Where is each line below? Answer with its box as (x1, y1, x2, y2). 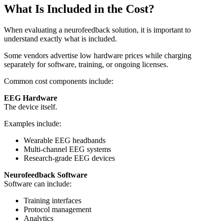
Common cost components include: (4, 77, 113, 86)
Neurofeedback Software (4, 171, 87, 180)
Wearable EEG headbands (24, 136, 106, 145)
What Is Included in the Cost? (4, 2, 154, 16)
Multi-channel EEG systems (24, 145, 111, 154)
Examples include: (4, 119, 61, 128)
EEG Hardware (4, 94, 57, 103)
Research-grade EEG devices (24, 154, 115, 163)
